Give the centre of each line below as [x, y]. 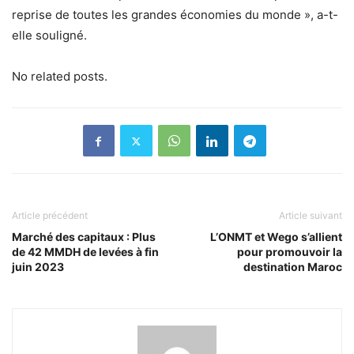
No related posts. [60, 77]
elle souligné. [49, 36]
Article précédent [50, 216]
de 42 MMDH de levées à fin [85, 252]
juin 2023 [38, 267]
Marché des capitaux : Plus [84, 237]
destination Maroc [293, 267]
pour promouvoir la [290, 252]
